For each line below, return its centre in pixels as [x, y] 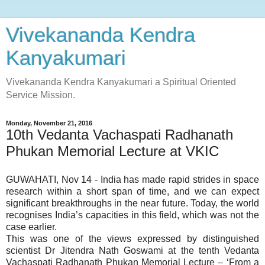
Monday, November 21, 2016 [49, 123]
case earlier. [31, 227]
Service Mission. [41, 95]
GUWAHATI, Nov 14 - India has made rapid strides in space [132, 179]
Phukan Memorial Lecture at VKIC [112, 151]
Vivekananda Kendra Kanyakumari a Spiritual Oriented [121, 82]
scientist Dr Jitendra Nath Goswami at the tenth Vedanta [132, 250]
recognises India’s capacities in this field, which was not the [132, 215]
